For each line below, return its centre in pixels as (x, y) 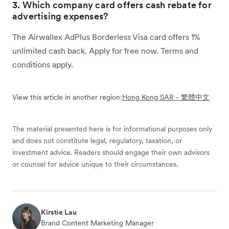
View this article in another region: (67, 97)
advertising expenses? (60, 16)
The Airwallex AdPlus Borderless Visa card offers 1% (106, 37)
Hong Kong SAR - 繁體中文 (166, 97)
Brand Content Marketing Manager (97, 223)
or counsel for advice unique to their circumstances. (95, 164)
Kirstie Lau (59, 212)
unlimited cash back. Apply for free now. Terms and (105, 51)
